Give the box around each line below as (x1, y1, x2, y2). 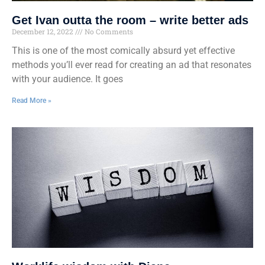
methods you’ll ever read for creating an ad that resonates (12, 59, 251, 70)
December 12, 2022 (12, 26, 75, 36)
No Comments (83, 26, 133, 36)
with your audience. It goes (12, 73, 123, 85)
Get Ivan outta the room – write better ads (12, 13, 248, 27)
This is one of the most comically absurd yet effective (12, 44, 235, 56)
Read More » (12, 96, 51, 105)
